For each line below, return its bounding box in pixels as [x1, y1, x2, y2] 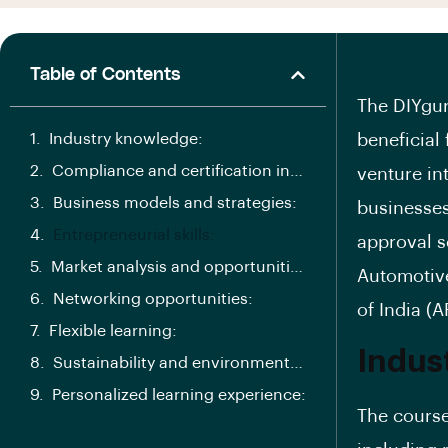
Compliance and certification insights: [290, 163, 303, 179]
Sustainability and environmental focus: [290, 355, 303, 371]
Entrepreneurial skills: [53, 227, 215, 243]
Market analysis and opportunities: [290, 259, 303, 275]
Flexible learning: [49, 323, 177, 339]
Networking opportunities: [53, 291, 253, 307]
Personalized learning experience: [52, 387, 306, 403]
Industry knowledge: [49, 131, 203, 147]
